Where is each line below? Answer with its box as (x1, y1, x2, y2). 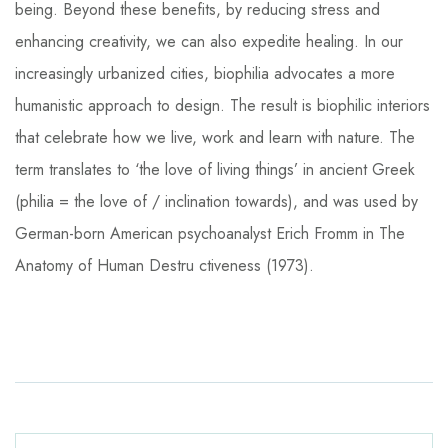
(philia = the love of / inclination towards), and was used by (15, 190, 418, 213)
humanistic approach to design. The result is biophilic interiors (15, 94, 430, 117)
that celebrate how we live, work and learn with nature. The (15, 126, 415, 149)
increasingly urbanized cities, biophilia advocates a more (15, 62, 395, 85)
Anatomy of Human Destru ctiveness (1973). (15, 254, 314, 277)
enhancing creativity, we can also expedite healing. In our (15, 30, 403, 53)
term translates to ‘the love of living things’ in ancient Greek (15, 158, 415, 181)
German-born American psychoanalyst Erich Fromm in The (15, 222, 405, 245)
